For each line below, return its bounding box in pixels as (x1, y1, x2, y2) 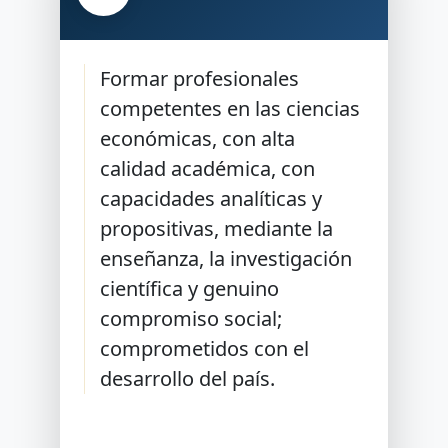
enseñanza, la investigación (100, 245, 353, 272)
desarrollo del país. (100, 365, 276, 392)
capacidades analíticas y (100, 185, 323, 212)
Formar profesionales (100, 65, 300, 92)
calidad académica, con (100, 155, 316, 182)
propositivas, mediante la (100, 215, 334, 242)
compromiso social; (100, 305, 283, 332)
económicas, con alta (100, 125, 296, 152)
